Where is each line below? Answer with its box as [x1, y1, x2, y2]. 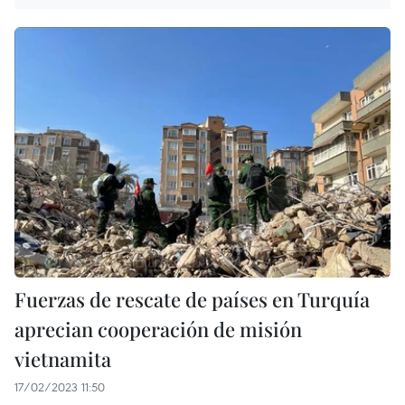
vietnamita [14, 345, 111, 373]
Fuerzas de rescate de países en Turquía [14, 286, 370, 314]
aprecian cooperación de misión [14, 316, 302, 344]
